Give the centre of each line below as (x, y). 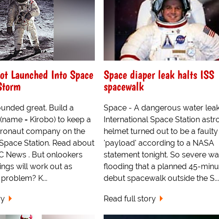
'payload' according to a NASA (159, 143)
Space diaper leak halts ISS (159, 74)
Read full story (130, 199)
